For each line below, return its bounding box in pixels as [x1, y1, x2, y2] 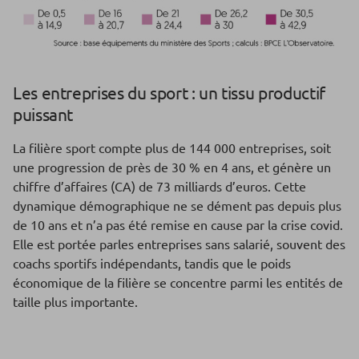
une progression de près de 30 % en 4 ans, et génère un [13, 159, 331, 175]
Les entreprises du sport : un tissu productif [13, 82, 325, 103]
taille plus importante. [13, 293, 138, 310]
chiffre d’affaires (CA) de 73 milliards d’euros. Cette [13, 178, 306, 195]
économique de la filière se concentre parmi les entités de [13, 274, 343, 291]
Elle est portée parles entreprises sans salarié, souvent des [13, 236, 345, 252]
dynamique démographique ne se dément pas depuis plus [13, 197, 341, 214]
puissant [13, 103, 74, 125]
